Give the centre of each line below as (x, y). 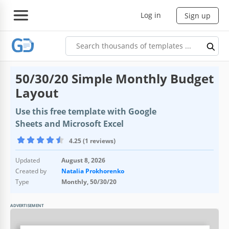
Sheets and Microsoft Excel (70, 123)
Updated (28, 160)
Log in (151, 15)
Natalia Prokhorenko (93, 171)
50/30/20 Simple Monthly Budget (114, 78)
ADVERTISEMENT (27, 205)
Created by (31, 171)
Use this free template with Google (86, 111)
